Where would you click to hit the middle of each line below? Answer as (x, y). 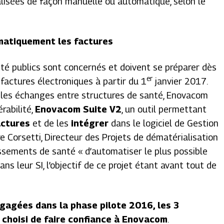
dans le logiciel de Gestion (164, 123)
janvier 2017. (180, 81)
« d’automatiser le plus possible (143, 151)
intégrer (90, 123)
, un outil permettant (164, 109)
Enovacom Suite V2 (78, 109)
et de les (52, 123)
